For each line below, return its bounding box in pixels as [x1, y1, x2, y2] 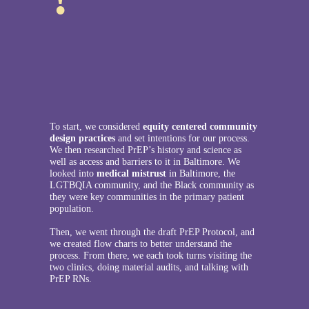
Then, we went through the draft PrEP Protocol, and [49, 226, 255, 237]
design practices [49, 132, 115, 143]
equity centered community [142, 120, 257, 132]
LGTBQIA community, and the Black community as [49, 179, 254, 190]
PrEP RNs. [49, 272, 92, 284]
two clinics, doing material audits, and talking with [49, 261, 248, 272]
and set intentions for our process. [114, 132, 250, 143]
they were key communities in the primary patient [49, 190, 244, 202]
